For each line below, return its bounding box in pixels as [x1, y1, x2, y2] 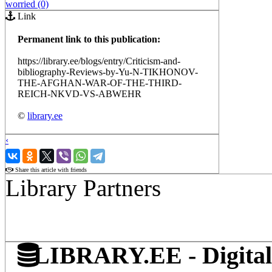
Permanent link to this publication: [18, 33, 160, 44]
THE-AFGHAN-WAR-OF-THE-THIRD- [18, 77, 182, 88]
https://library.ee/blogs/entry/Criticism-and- [18, 55, 180, 66]
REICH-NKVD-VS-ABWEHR [18, 88, 141, 99]
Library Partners [5, 174, 161, 201]
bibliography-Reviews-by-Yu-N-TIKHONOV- [18, 66, 198, 77]
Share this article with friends [13, 166, 87, 173]
